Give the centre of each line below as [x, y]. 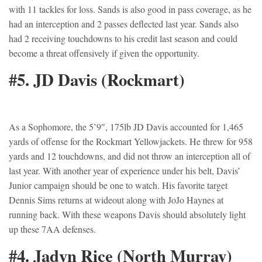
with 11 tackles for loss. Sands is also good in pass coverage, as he [130, 9]
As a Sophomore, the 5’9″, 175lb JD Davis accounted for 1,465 [126, 127]
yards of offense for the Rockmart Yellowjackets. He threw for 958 [131, 142]
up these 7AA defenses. [52, 229]
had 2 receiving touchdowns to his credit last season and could [123, 39]
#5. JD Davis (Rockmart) [97, 80]
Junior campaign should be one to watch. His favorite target [118, 185]
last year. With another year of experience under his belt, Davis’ [125, 171]
